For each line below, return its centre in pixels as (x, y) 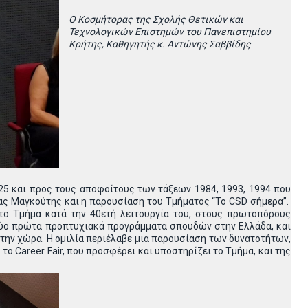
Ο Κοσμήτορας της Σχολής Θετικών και (156, 19)
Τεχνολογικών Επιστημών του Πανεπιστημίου (170, 32)
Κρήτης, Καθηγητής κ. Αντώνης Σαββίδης (160, 44)
